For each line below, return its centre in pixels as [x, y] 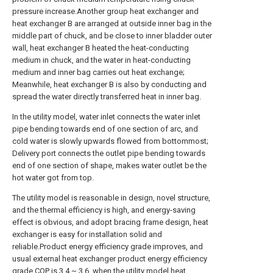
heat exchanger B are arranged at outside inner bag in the [112, 23]
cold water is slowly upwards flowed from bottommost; [110, 141]
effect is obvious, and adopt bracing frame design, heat [110, 222]
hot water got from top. [53, 178]
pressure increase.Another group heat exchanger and [105, 11]
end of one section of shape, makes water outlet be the [109, 165]
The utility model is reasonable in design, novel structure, [111, 198]
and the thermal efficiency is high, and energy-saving [104, 210]
